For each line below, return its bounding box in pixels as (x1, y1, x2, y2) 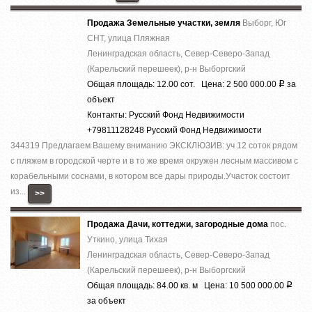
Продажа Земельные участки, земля (87, 17, 242, 28)
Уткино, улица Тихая (87, 234, 168, 244)
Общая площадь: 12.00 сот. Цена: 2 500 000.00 (87, 79, 279, 89)
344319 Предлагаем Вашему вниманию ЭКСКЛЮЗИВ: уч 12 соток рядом (10, 140, 297, 150)
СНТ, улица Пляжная (87, 33, 170, 43)
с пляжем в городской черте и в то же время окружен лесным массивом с (10, 155, 298, 166)
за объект (87, 295, 126, 306)
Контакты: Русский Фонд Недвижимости (87, 109, 249, 120)
